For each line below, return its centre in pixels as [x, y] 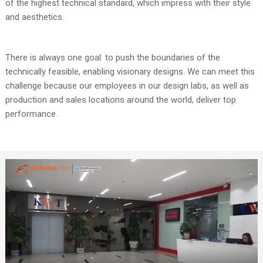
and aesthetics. [34, 17]
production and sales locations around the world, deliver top [120, 100]
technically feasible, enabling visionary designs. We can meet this [130, 72]
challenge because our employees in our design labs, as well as [127, 86]
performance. [31, 114]
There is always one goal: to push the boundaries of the [112, 58]
